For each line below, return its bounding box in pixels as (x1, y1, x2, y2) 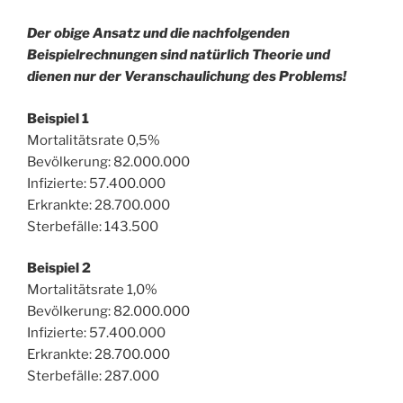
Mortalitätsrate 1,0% (27, 282, 157, 299)
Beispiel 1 (27, 110, 89, 127)
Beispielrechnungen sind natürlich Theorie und (27, 47, 330, 64)
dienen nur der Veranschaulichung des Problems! (27, 68, 346, 85)
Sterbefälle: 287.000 (27, 368, 159, 385)
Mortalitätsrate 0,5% (27, 131, 160, 148)
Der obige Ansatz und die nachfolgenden (27, 25, 290, 42)
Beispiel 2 (27, 260, 91, 277)
